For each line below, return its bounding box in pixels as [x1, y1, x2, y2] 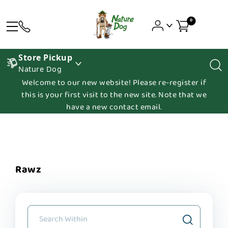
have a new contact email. [66, 101, 162, 113]
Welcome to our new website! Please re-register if [21, 76, 207, 89]
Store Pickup [18, 52, 72, 63]
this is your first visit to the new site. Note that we [21, 89, 207, 101]
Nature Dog [18, 64, 62, 74]
